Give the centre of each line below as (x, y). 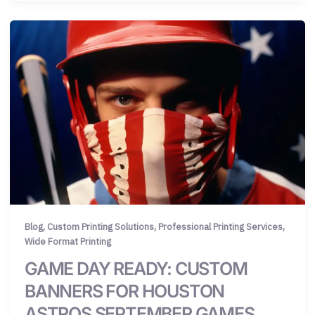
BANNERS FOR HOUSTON (125, 291)
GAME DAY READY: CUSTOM (136, 268)
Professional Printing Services (220, 227)
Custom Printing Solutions (101, 227)
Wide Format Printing (68, 242)
